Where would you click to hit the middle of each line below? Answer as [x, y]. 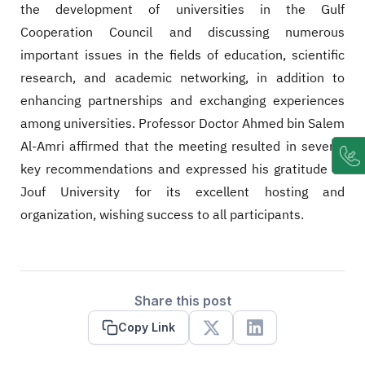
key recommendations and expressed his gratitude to [182, 170]
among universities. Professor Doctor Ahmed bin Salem [182, 124]
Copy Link [147, 328]
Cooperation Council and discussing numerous [182, 33]
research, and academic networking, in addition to [182, 79]
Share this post [182, 301]
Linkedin [279, 336]
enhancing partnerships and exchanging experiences [182, 101]
